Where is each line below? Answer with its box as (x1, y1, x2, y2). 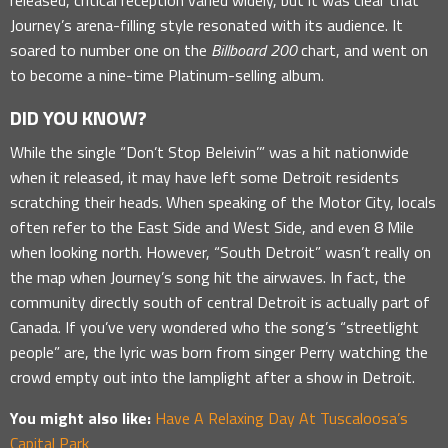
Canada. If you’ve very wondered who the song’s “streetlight (10, 314, 419, 339)
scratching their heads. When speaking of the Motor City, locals (10, 189, 436, 214)
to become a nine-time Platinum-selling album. (10, 62, 324, 87)
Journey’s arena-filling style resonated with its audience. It (10, 12, 403, 37)
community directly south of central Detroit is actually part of (10, 289, 430, 314)
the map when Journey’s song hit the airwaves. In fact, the (10, 264, 406, 289)
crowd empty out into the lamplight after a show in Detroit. (10, 364, 415, 389)
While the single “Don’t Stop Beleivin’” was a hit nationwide (10, 139, 409, 164)
